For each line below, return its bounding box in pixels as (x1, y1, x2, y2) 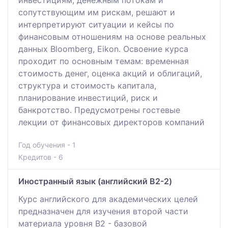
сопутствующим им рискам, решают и (18, 7, 175, 17)
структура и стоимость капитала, (18, 80, 156, 91)
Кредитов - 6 (18, 152, 63, 161)
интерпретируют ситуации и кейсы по (18, 19, 174, 30)
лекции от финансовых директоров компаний (18, 117, 205, 127)
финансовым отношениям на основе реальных (18, 31, 206, 42)
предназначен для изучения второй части (18, 206, 188, 216)
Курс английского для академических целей (18, 193, 198, 204)
